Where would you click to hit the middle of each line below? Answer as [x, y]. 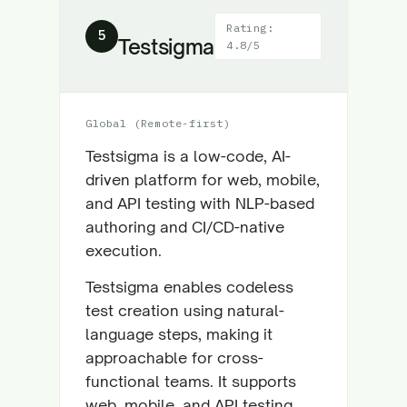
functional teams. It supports [191, 381]
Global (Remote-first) [158, 123]
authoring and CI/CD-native [185, 227]
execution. [124, 250]
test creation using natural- [185, 310]
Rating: [250, 27]
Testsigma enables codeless [189, 287]
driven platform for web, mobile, [203, 179]
